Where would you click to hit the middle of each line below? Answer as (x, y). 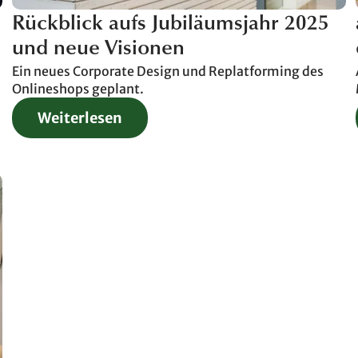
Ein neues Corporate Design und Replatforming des (167, 71)
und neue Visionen (98, 49)
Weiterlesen (80, 117)
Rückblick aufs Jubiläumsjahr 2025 (170, 24)
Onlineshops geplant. (78, 88)
